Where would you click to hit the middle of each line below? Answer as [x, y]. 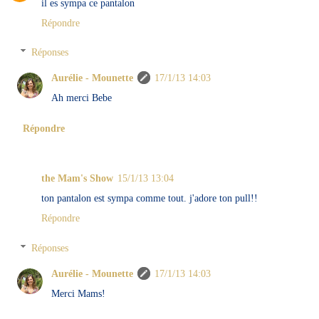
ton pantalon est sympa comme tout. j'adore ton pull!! [150, 198]
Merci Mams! [79, 293]
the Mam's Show [77, 178]
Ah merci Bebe [82, 98]
